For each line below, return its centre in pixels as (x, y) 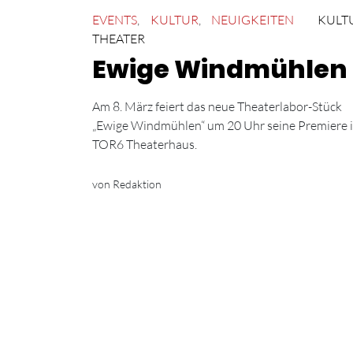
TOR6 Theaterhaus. (145, 144)
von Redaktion (127, 184)
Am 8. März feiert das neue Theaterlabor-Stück (217, 106)
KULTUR (174, 19)
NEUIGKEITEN (253, 19)
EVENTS (115, 19)
